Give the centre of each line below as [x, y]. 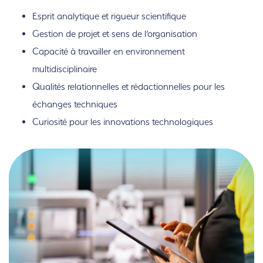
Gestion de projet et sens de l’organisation [115, 34]
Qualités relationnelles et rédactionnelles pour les [129, 87]
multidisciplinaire [65, 69]
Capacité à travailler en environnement [109, 52]
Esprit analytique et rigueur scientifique [109, 16]
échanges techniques [75, 104]
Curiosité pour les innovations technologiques [123, 122]
